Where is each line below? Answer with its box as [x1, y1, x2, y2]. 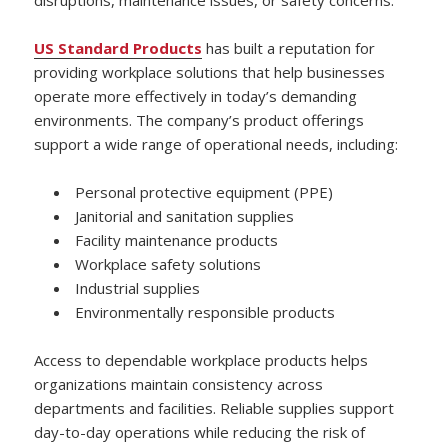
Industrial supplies [75, 277, 201, 298]
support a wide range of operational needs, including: [34, 133, 399, 154]
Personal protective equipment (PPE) [75, 181, 334, 202]
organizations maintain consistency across [34, 373, 324, 394]
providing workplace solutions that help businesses [34, 61, 386, 82]
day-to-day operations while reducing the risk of [34, 421, 366, 442]
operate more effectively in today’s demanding [34, 85, 358, 106]
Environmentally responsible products [75, 301, 336, 322]
